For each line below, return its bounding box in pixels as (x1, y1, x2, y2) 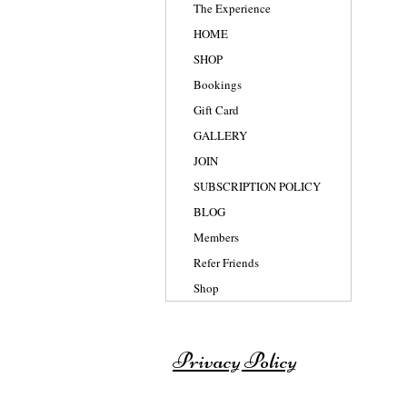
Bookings (194, 76, 242, 93)
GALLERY (194, 127, 247, 144)
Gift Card (194, 102, 239, 118)
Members (194, 229, 239, 245)
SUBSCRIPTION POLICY (194, 178, 321, 194)
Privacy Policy (173, 347, 297, 374)
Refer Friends (194, 254, 259, 271)
